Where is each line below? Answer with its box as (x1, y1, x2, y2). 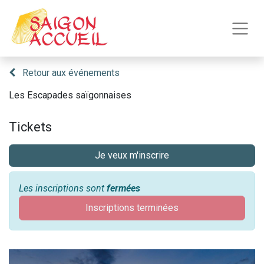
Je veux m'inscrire (95, 150, 169, 161)
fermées (107, 183, 140, 194)
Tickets (9, 120, 52, 134)
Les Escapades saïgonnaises (9, 90, 131, 101)
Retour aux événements (22, 67, 120, 78)
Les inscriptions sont (19, 183, 107, 194)
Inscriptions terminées (85, 202, 179, 213)
